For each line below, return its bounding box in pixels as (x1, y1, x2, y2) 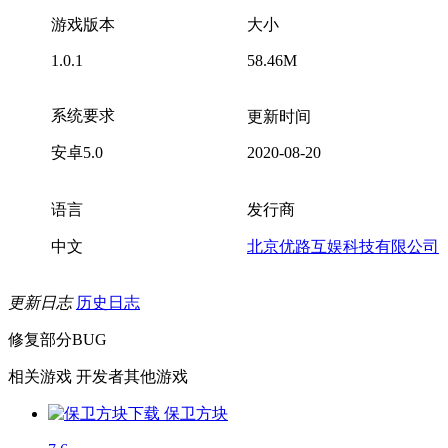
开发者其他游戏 (76, 368, 188, 385)
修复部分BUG (8, 331, 107, 348)
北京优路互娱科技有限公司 (247, 238, 439, 255)
